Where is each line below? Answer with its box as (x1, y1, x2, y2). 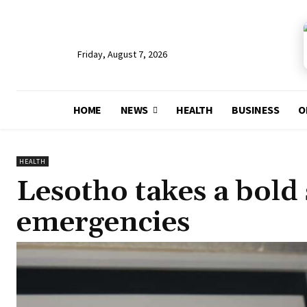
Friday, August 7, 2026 (77, 48, 167, 60)
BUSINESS (232, 103, 280, 116)
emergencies (16, 205, 190, 241)
